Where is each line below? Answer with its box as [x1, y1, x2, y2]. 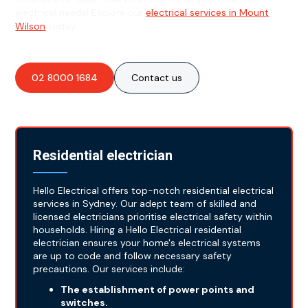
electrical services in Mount [146, 6, 269, 19]
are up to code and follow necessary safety [33, 250, 232, 263]
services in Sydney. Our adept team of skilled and [33, 197, 257, 210]
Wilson [15, 20, 46, 33]
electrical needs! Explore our [15, 6, 146, 19]
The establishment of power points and [60, 283, 255, 296]
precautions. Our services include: [33, 263, 186, 276]
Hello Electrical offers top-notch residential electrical [33, 184, 274, 197]
